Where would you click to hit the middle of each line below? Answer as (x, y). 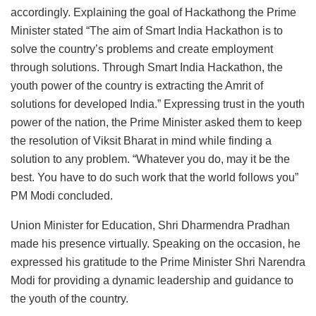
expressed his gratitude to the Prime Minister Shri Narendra (158, 262)
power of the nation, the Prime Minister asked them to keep (156, 122)
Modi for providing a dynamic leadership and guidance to (152, 280)
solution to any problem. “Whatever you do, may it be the (150, 159)
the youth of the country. (69, 298)
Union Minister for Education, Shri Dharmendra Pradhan (150, 225)
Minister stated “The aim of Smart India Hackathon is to (147, 30)
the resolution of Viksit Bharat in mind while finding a (141, 140)
